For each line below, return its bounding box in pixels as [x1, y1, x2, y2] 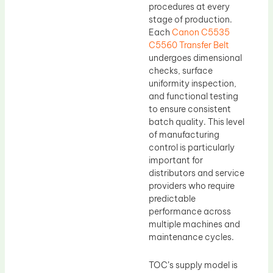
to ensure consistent [149, 104, 231, 115]
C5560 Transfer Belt [149, 40, 229, 51]
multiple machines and [149, 219, 240, 230]
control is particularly [149, 142, 235, 154]
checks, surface [149, 65, 213, 77]
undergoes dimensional [149, 52, 242, 64]
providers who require [149, 180, 235, 192]
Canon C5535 [172, 27, 230, 38]
